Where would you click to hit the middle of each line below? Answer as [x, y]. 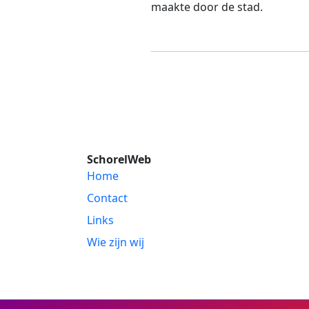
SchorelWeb [119, 160]
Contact [107, 198]
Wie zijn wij [116, 242]
